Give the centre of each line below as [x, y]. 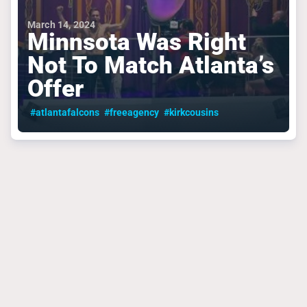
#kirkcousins [192, 113]
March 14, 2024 [61, 24]
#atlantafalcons [64, 113]
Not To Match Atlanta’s [150, 65]
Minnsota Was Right [136, 41]
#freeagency [131, 113]
